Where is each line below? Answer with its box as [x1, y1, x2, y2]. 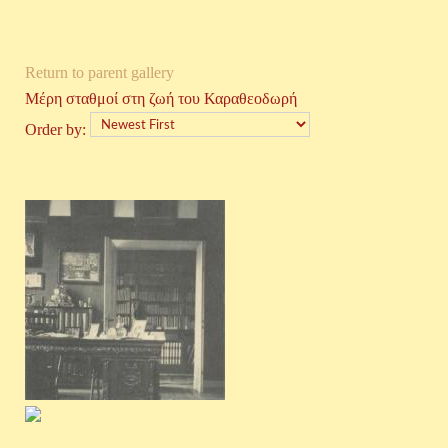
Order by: [25, 120, 90, 138]
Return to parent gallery [25, 64, 174, 81]
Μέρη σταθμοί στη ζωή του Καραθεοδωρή [25, 90, 297, 107]
